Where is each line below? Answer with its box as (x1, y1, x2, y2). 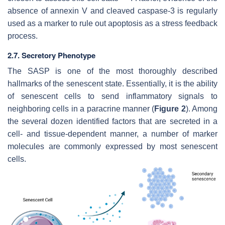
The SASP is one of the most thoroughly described (8, 66, 217, 75)
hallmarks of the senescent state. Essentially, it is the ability (8, 79, 217, 88)
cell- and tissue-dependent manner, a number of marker (8, 129, 217, 138)
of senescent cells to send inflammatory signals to (8, 91, 217, 100)
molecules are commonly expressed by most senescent (8, 142, 217, 151)
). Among (185, 104, 217, 113)
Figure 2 (154, 104, 186, 113)
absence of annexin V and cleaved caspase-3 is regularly (8, 6, 217, 15)
